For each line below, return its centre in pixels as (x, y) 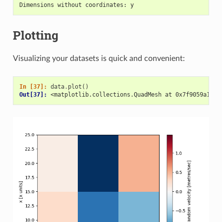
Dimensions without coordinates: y (76, 5)
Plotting (35, 35)
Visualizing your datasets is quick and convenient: (99, 59)
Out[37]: (35, 95)
